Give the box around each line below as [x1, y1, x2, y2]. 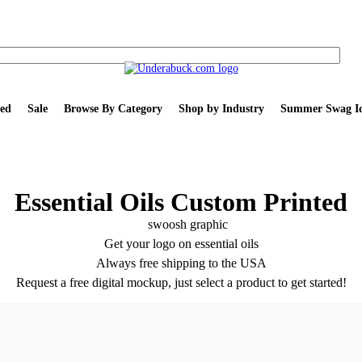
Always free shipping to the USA [95, 256, 267, 270]
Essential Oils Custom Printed [15, 187, 347, 217]
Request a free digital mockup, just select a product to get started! [15, 276, 347, 289]
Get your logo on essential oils [103, 237, 259, 250]
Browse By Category [63, 102, 162, 115]
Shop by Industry [178, 102, 264, 115]
